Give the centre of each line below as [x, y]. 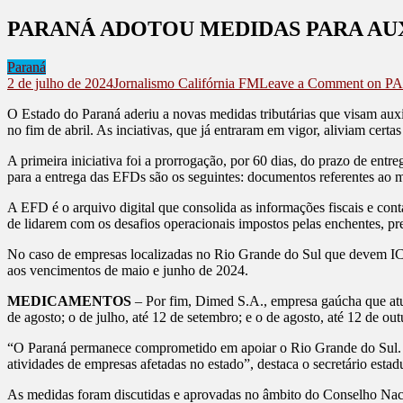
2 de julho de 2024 [60, 83]
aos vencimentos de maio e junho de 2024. [128, 270]
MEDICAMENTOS [71, 300]
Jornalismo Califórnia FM [186, 83]
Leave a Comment [311, 83]
